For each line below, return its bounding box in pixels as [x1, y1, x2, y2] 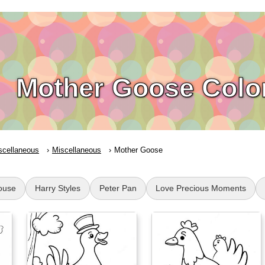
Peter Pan [99, 183, 137, 193]
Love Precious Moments [156, 183, 246, 193]
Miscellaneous [52, 146, 101, 154]
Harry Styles [35, 183, 80, 193]
